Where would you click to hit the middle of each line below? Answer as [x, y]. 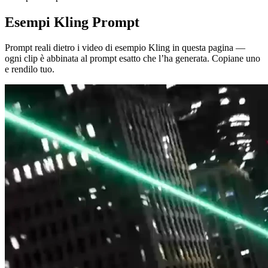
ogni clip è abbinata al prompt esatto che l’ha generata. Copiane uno [133, 58]
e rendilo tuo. [30, 69]
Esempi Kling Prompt [72, 22]
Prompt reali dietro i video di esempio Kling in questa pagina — [125, 47]
